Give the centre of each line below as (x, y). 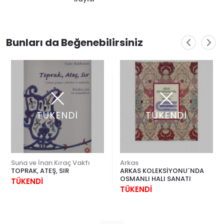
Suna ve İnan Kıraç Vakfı (50, 163)
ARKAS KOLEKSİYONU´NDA (162, 171)
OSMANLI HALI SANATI (155, 179)
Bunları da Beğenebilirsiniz (74, 42)
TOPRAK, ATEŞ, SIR (40, 171)
